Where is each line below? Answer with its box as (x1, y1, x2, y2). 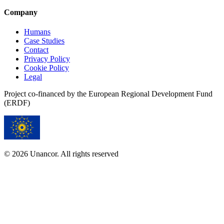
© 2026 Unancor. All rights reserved (4, 149, 118, 158)
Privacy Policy (24, 54, 70, 63)
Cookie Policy (24, 63, 69, 72)
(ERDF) (4, 98, 30, 107)
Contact (24, 45, 48, 54)
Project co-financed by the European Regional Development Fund (4, 89, 212, 98)
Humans (24, 27, 50, 36)
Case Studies (24, 36, 64, 45)
